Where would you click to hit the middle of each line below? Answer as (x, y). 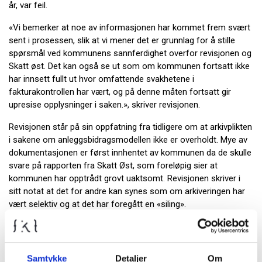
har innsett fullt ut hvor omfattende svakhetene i (101, 79)
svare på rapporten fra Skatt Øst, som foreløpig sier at (113, 166)
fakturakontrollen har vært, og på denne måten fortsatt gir (120, 92)
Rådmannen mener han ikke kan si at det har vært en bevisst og (130, 226)
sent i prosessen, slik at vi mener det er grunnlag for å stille (122, 40)
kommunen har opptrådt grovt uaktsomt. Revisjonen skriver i (125, 178)
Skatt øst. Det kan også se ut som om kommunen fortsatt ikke (129, 66)
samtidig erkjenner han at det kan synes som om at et (112, 252)
